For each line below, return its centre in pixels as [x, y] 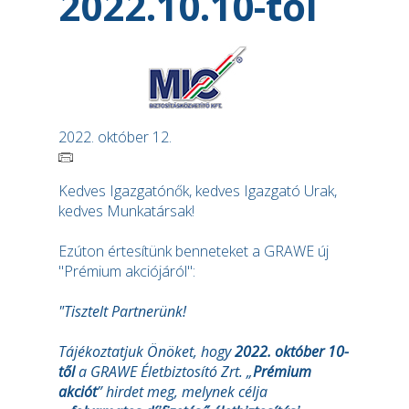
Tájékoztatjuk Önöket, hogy [147, 351]
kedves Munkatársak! [126, 211]
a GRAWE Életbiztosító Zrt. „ [164, 372]
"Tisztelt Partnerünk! [122, 311]
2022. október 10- [292, 351]
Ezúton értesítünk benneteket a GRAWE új [194, 251]
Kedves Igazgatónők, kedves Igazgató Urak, [198, 191]
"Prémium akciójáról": [127, 271]
